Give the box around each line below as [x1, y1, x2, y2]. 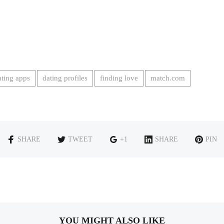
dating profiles [42, 74, 88, 82]
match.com [150, 74, 185, 82]
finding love [100, 74, 138, 82]
